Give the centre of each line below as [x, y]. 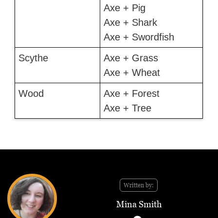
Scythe [33, 58]
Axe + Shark [130, 23]
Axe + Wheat [132, 73]
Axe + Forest [131, 94]
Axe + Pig [124, 8]
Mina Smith [139, 204]
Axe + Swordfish [139, 37]
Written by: [139, 185]
